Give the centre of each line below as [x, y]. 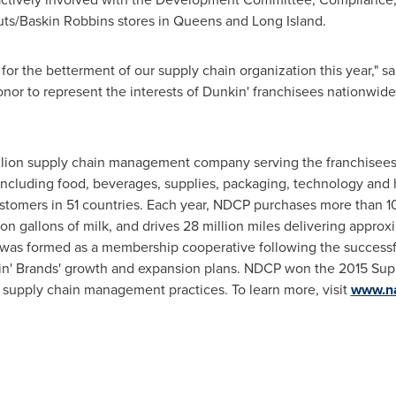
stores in [143, 21]
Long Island [287, 21]
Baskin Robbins [66, 21]
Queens [197, 21]
